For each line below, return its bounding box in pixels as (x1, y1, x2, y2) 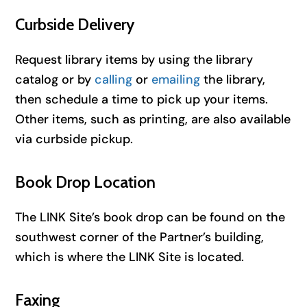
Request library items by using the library (15, 51, 254, 68)
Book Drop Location (15, 171, 156, 192)
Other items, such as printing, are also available (15, 110, 291, 127)
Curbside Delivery (15, 14, 135, 34)
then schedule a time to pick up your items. (15, 90, 269, 108)
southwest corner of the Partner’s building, (15, 228, 265, 245)
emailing (151, 71, 204, 88)
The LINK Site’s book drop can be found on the (15, 208, 286, 225)
